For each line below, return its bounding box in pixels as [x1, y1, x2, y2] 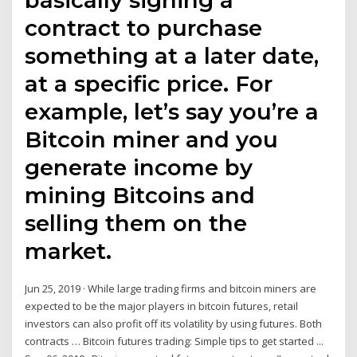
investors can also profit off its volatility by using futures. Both [25, 316, 323, 331]
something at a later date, [25, 41, 320, 69]
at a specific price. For [25, 69, 273, 97]
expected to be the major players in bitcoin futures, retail [25, 298, 299, 313]
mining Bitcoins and [25, 181, 256, 209]
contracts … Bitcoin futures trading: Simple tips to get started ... [25, 333, 324, 348]
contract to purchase [25, 14, 263, 41]
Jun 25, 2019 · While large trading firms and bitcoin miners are [25, 280, 317, 296]
